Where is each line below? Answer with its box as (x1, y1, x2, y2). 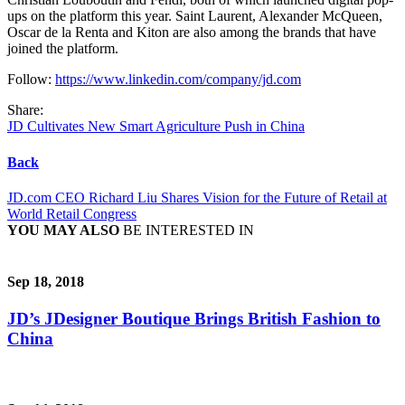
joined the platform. (7, 41, 118, 57)
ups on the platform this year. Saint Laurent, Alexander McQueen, (7, 8, 382, 24)
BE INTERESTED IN (119, 221, 254, 238)
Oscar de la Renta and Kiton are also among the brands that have (7, 24, 376, 41)
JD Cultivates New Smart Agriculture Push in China (7, 118, 305, 135)
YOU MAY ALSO (7, 221, 119, 238)
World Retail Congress (7, 205, 137, 221)
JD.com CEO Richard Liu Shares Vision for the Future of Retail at (7, 189, 387, 205)
